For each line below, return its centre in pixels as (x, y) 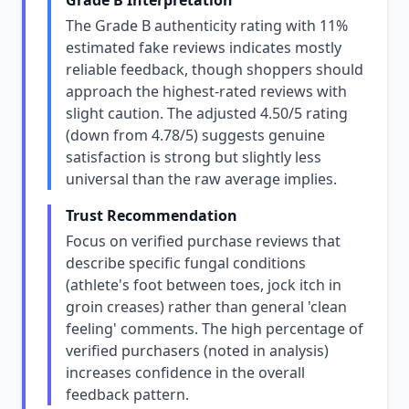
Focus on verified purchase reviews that (203, 241)
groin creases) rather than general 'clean (206, 307)
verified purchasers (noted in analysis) (197, 351)
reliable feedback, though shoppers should (215, 69)
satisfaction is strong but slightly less (194, 157)
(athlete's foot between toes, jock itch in (204, 285)
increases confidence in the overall (185, 372)
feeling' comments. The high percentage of (215, 329)
